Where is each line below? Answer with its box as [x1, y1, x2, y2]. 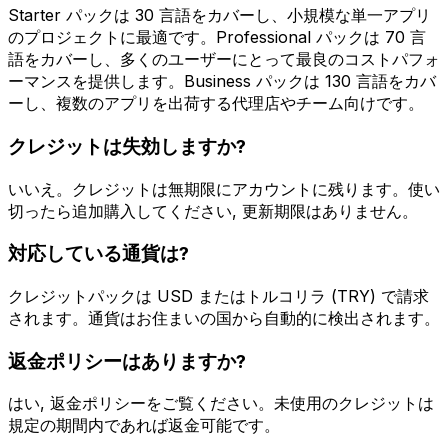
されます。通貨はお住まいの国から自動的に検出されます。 [8, 307, 440, 328]
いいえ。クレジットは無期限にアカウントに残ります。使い [8, 178, 440, 199]
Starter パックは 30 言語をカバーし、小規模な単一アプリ [8, 5, 431, 26]
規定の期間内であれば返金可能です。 [8, 415, 280, 436]
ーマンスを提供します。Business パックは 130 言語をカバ [8, 71, 436, 92]
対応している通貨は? [8, 242, 189, 266]
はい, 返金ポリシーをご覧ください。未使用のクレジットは [8, 393, 434, 414]
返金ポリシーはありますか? [8, 349, 246, 373]
